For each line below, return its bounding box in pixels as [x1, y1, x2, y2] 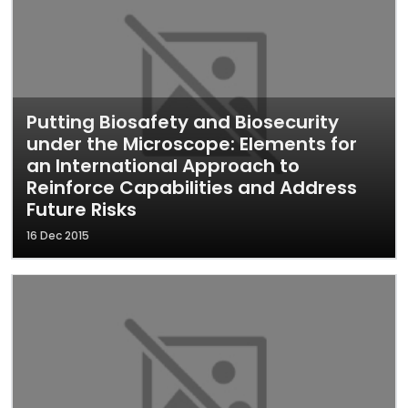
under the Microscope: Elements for [26, 131, 357, 157]
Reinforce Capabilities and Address [26, 175, 357, 200]
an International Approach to [26, 153, 300, 178]
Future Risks [26, 197, 137, 222]
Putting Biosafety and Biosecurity [26, 109, 339, 135]
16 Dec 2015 [26, 228, 89, 243]
